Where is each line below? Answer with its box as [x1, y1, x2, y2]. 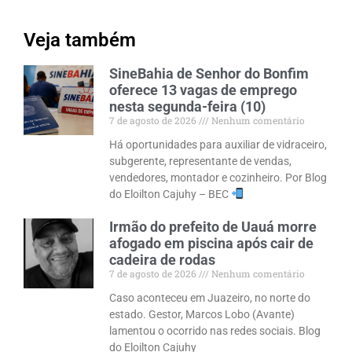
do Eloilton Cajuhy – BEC [109, 187, 232, 200]
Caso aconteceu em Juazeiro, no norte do [109, 291, 311, 304]
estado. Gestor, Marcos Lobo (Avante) [109, 307, 295, 321]
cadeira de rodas [109, 251, 216, 268]
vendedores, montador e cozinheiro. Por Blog [109, 170, 328, 184]
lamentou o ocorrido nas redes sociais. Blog [109, 324, 321, 337]
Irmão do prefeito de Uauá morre [109, 218, 317, 235]
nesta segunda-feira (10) [109, 97, 266, 115]
